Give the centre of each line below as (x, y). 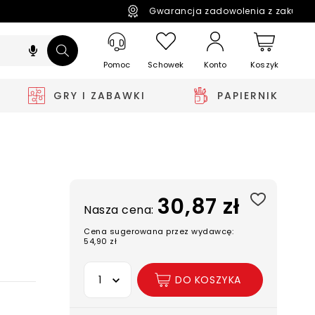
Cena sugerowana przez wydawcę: (159, 231)
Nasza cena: (119, 210)
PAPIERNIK (247, 95)
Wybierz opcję (112, 268)
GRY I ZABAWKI (99, 95)
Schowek (166, 64)
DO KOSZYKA (208, 279)
